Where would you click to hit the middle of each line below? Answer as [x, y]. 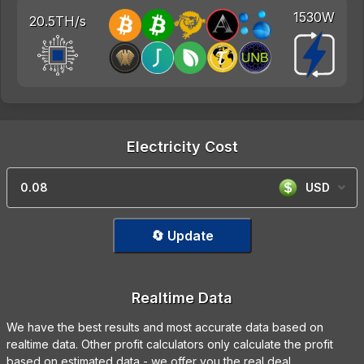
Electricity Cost [182, 147]
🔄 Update [182, 236]
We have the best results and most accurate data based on [165, 327]
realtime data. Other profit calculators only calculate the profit [170, 344]
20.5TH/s [58, 21]
